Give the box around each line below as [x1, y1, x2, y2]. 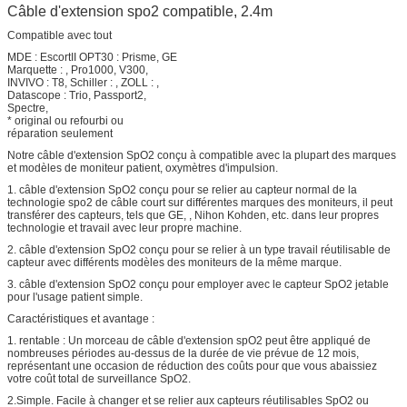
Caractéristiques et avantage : [7, 312, 154, 325]
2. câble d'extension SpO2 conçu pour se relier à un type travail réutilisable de [7, 243, 391, 256]
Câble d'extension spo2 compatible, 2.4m [7, 3, 273, 19]
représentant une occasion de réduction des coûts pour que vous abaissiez [7, 359, 377, 372]
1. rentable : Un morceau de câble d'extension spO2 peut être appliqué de [7, 333, 371, 347]
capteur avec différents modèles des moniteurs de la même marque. [7, 255, 342, 269]
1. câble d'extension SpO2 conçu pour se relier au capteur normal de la [7, 183, 357, 196]
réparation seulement [7, 126, 113, 140]
